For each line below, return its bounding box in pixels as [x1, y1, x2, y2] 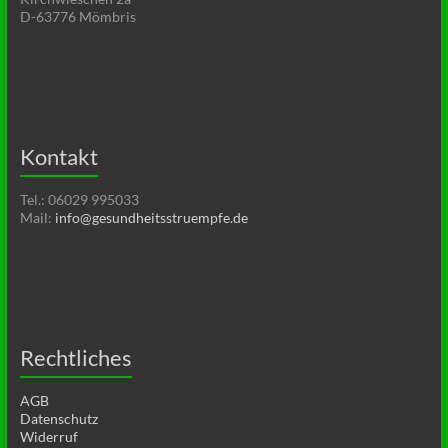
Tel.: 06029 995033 [19, 191, 139, 209]
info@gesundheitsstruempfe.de [54, 209, 248, 227]
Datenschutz [19, 410, 98, 428]
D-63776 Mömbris [19, 8, 136, 26]
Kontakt [19, 143, 98, 171]
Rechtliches [19, 344, 132, 372]
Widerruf [19, 428, 78, 446]
